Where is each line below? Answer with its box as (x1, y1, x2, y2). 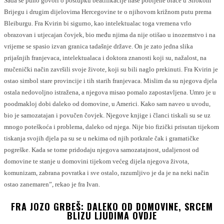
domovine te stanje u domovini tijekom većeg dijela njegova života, (4, 157, 189, 165)
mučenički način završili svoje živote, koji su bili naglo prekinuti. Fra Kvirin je (4, 65, 218, 73)
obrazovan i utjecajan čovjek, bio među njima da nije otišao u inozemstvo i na (4, 30, 215, 38)
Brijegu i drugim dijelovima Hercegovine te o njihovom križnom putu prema (4, 7, 211, 15)
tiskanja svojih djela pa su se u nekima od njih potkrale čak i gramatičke (4, 134, 199, 142)
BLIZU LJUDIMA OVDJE (67, 208, 157, 222)
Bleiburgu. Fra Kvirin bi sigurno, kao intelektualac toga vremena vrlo (4, 19, 191, 27)
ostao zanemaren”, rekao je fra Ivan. (4, 180, 100, 188)
